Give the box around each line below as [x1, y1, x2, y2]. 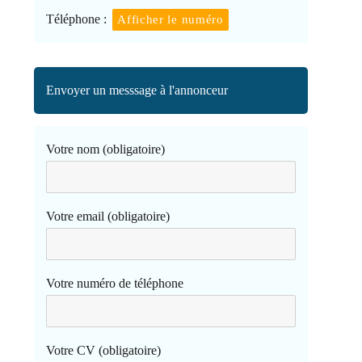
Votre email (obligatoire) [46, 208, 170, 223]
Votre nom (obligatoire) [46, 141, 166, 156]
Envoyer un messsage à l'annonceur [46, 82, 229, 97]
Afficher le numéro [117, 12, 224, 26]
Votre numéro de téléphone [46, 276, 184, 290]
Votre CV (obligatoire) [46, 343, 162, 357]
